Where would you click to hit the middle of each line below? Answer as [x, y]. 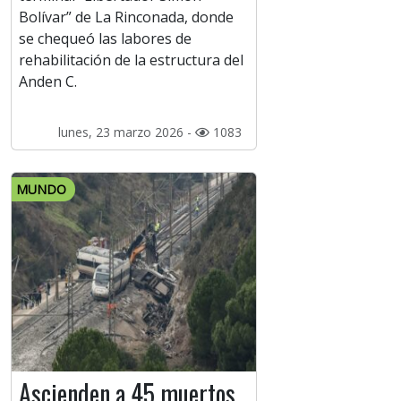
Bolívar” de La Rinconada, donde [126, 17]
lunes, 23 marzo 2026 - [126, 132]
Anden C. [48, 82]
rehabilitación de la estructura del [131, 60]
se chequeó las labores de [105, 39]
